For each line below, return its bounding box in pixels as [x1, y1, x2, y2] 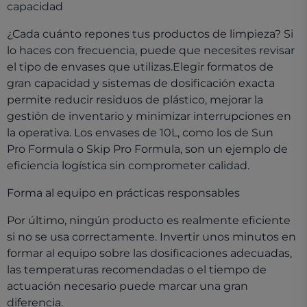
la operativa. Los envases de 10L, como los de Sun [7, 126, 273, 139]
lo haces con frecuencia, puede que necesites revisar [7, 44, 295, 57]
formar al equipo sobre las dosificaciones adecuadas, [7, 247, 292, 260]
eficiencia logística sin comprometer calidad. [7, 159, 249, 172]
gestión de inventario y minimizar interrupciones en [7, 110, 291, 123]
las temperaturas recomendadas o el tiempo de [7, 263, 267, 276]
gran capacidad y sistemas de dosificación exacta [7, 77, 275, 90]
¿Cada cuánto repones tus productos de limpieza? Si [7, 27, 293, 40]
